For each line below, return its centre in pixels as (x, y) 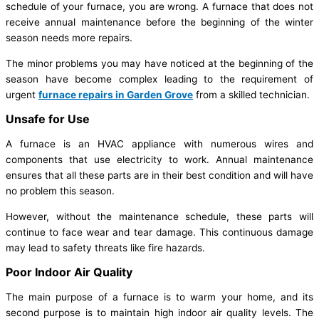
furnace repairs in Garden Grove (116, 94)
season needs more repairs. (69, 37)
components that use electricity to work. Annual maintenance (159, 159)
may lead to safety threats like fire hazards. (105, 247)
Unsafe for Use (48, 119)
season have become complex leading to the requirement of (159, 79)
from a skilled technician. (251, 94)
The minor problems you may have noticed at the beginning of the (159, 63)
